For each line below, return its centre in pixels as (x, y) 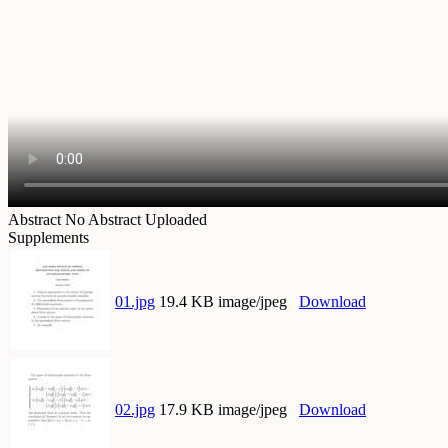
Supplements (48, 238)
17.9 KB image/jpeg (223, 410)
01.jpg (135, 302)
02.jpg (135, 410)
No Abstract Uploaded (136, 220)
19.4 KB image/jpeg (223, 302)
